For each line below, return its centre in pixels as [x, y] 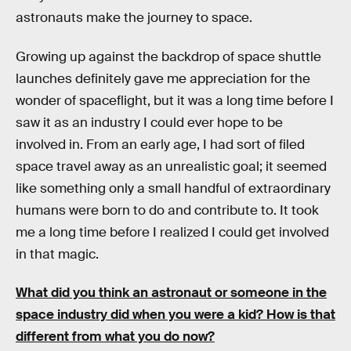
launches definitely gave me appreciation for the [163, 78]
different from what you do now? [115, 337]
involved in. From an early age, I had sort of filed [160, 144]
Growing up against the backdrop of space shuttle [168, 56]
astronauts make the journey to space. [134, 18]
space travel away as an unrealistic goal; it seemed [171, 166]
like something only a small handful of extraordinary [173, 188]
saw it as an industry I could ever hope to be [149, 122]
